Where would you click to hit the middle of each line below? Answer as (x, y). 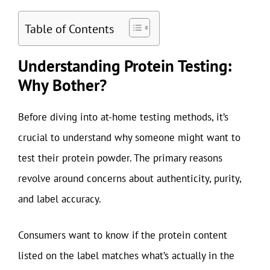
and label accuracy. (60, 199)
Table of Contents (69, 29)
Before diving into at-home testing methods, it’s (123, 117)
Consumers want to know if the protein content (123, 235)
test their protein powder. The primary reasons (120, 158)
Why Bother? (62, 85)
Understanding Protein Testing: (125, 66)
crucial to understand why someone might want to (129, 137)
